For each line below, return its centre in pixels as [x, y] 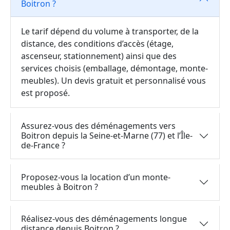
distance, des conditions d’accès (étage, [97, 44]
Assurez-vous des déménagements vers [98, 126]
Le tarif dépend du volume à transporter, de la [110, 31]
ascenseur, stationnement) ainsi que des [99, 56]
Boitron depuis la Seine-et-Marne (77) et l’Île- [107, 136]
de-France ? [43, 145]
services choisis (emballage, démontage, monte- [114, 68]
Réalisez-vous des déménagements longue [104, 219]
